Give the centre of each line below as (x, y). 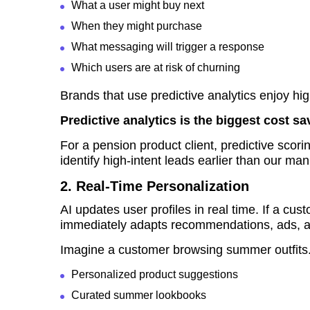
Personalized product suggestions (155, 275)
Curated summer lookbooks (139, 295)
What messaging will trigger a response (168, 47)
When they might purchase (137, 26)
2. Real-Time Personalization (155, 186)
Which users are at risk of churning (156, 68)
